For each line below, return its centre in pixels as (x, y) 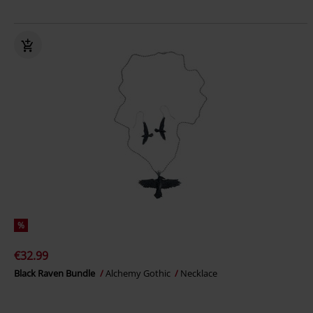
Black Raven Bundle (56, 273)
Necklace (199, 273)
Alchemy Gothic (139, 273)
